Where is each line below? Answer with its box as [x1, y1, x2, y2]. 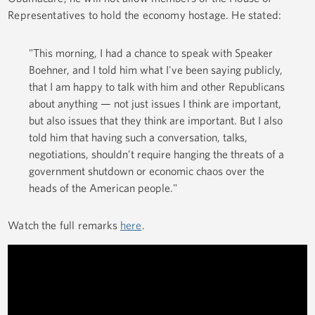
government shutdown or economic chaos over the [29, 164, 265, 177]
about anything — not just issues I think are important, [29, 96, 282, 110]
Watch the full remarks [8, 219, 120, 232]
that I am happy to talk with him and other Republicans [29, 79, 285, 93]
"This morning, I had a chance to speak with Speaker [29, 46, 274, 59]
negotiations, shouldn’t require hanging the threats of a [29, 147, 285, 160]
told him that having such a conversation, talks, [29, 130, 248, 143]
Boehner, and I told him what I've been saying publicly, [29, 63, 283, 76]
